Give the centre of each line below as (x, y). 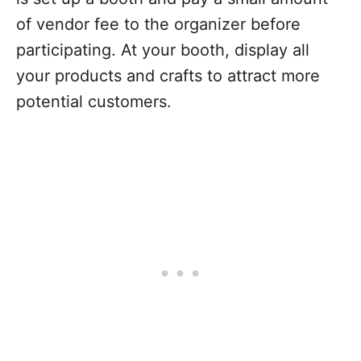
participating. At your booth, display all (163, 50)
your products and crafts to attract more (168, 76)
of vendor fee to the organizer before (158, 24)
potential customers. (94, 102)
